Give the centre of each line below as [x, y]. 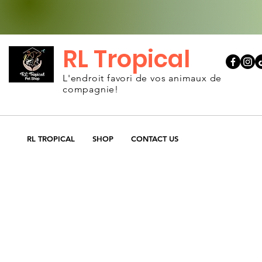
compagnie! [91, 89]
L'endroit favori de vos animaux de [142, 78]
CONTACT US [155, 139]
